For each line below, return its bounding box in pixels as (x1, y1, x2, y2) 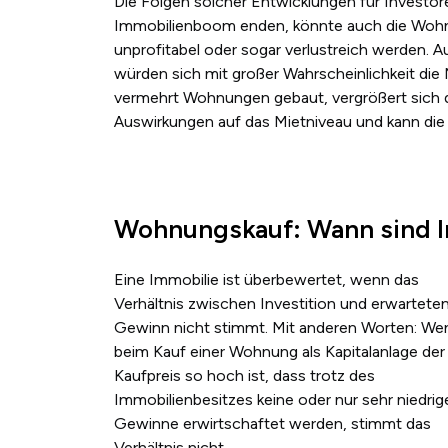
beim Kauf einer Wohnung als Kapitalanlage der (114, 342, 445, 362)
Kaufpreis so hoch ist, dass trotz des (114, 366, 375, 386)
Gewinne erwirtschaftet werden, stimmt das (114, 414, 431, 434)
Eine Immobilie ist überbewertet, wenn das (114, 270, 419, 290)
